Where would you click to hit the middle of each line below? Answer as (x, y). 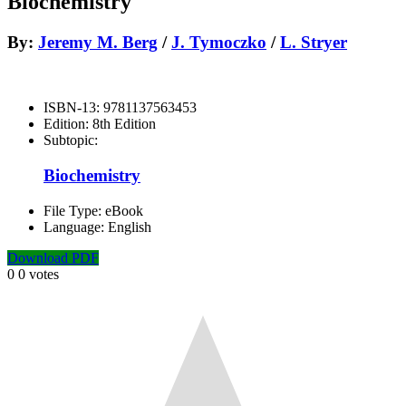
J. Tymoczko (219, 42)
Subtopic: (71, 140)
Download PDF (53, 257)
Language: (76, 227)
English (130, 227)
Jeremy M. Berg (98, 42)
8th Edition (124, 124)
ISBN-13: (73, 108)
